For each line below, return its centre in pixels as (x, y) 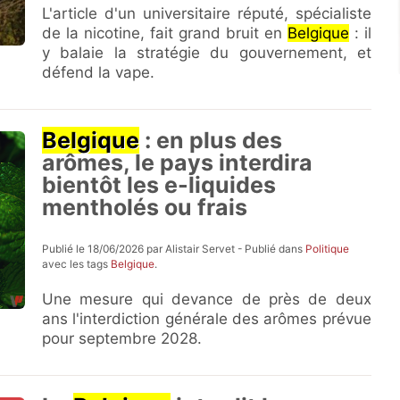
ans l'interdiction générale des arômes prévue (207, 319)
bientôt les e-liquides (159, 185)
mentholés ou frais (145, 207)
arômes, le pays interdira (178, 162)
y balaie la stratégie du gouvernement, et (207, 53)
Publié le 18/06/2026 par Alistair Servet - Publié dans (174, 249)
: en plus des (211, 140)
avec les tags (77, 264)
